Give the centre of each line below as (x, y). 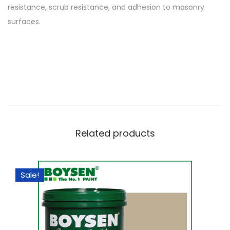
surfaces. (24, 22)
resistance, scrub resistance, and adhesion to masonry (106, 7)
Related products (115, 133)
